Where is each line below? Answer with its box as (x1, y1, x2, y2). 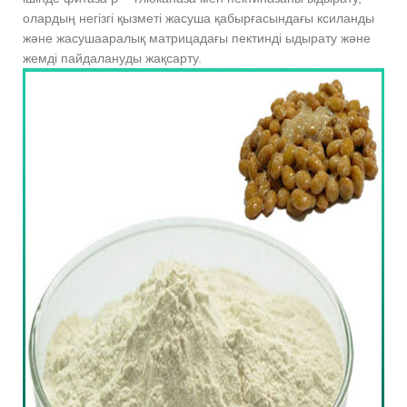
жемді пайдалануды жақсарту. (23, 51, 202, 66)
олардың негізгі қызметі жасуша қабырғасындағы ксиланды (23, 11, 374, 26)
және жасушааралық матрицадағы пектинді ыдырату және (23, 31, 371, 46)
